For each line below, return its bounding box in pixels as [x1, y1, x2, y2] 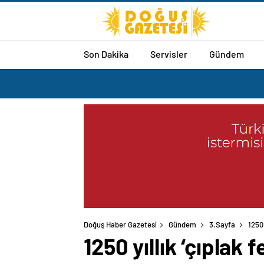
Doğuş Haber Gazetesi [84, 220, 157, 230]
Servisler [150, 48, 187, 60]
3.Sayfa [209, 220, 235, 230]
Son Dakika [84, 48, 128, 60]
